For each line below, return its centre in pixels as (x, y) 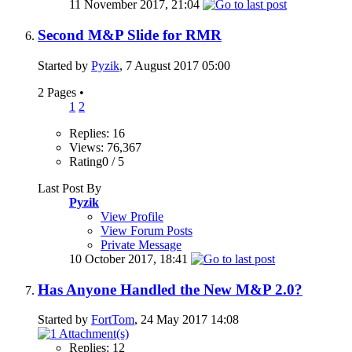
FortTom (113, 320)
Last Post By (70, 188)
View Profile (132, 216)
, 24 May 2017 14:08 (187, 320)
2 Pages (59, 92)
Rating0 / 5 (97, 161)
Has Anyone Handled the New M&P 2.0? (170, 289)
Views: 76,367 (105, 147)
